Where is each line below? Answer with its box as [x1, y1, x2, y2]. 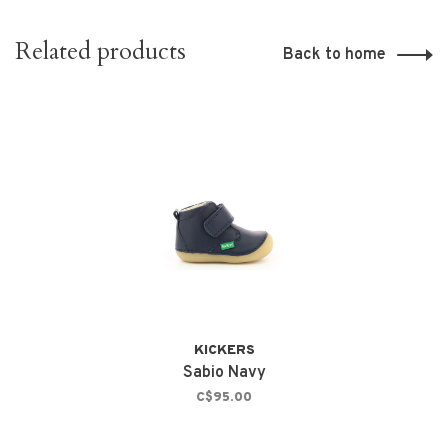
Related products [15, 35, 186, 69]
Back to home [283, 45, 386, 66]
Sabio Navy [182, 363, 266, 384]
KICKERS [193, 342, 255, 360]
